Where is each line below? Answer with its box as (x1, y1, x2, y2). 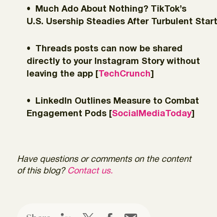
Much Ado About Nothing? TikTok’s (35, 5, 186, 14)
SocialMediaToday (112, 109, 191, 118)
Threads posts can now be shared (35, 45, 183, 53)
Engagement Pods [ (27, 109, 112, 118)
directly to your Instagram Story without (27, 57, 200, 66)
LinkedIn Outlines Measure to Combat (35, 97, 199, 106)
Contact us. (67, 167, 113, 175)
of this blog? (17, 167, 67, 175)
